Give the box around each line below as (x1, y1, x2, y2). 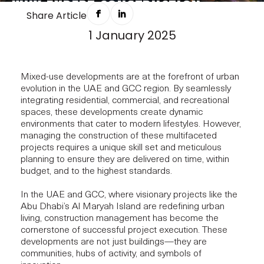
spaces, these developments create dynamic (21, 108, 203, 117)
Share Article (27, 9, 87, 22)
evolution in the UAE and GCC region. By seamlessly (21, 84, 231, 94)
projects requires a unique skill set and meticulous (21, 143, 222, 153)
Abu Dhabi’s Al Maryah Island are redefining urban (21, 202, 225, 212)
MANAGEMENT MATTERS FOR (12, 19, 200, 37)
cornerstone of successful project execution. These (21, 226, 227, 235)
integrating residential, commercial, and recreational (21, 96, 229, 105)
